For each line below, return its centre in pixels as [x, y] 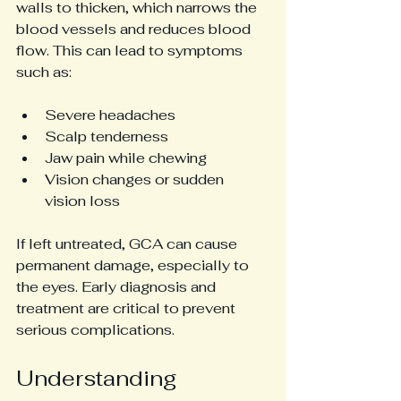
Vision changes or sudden [136, 179]
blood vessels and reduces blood [135, 29]
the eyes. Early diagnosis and [118, 287]
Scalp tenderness [107, 137]
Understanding [99, 378]
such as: [44, 72]
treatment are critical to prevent [128, 308]
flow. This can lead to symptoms [131, 51]
